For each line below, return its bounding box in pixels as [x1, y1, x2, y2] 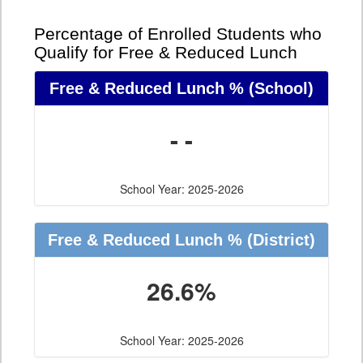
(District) [242, 231, 315, 250]
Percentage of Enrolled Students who [34, 24, 322, 45]
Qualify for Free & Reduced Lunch [34, 43, 297, 63]
